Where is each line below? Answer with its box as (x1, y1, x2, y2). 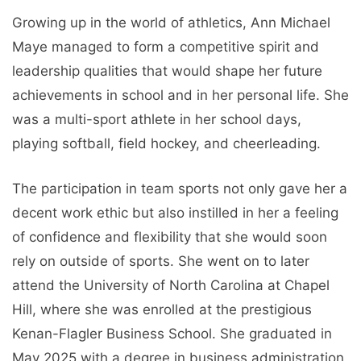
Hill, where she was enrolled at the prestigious (12, 301, 312, 317)
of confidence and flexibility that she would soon (12, 228, 327, 245)
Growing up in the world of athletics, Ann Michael (12, 15, 330, 31)
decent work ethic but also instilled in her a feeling (12, 204, 338, 221)
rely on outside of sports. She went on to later (12, 252, 309, 269)
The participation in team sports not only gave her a (12, 180, 347, 197)
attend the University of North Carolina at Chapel (12, 276, 330, 293)
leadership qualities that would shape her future (12, 63, 322, 80)
